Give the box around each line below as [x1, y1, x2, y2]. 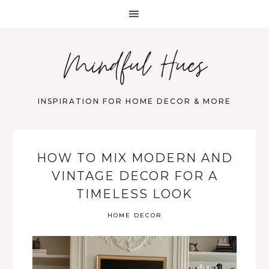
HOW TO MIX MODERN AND [36, 151, 233, 165]
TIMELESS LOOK [76, 187, 193, 201]
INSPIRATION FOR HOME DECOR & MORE [38, 97, 231, 106]
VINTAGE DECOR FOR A [51, 169, 218, 183]
